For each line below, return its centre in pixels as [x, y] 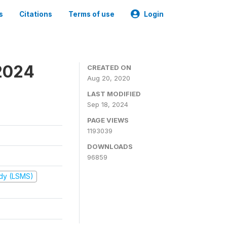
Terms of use [91, 14]
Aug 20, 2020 [109, 78]
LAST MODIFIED [114, 94]
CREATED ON [109, 67]
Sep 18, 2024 [108, 104]
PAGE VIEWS [108, 120]
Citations [36, 14]
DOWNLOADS [110, 146]
